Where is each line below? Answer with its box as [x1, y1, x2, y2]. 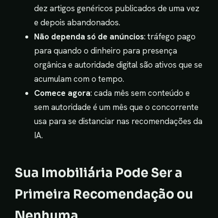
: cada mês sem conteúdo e [91, 88, 190, 98]
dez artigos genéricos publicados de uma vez [34, 3, 200, 14]
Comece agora [34, 88, 91, 98]
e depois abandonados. [34, 17, 120, 28]
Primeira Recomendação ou [15, 186, 193, 202]
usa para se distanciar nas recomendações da [34, 116, 202, 127]
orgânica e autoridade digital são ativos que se [34, 59, 202, 70]
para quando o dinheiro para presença [34, 45, 177, 56]
